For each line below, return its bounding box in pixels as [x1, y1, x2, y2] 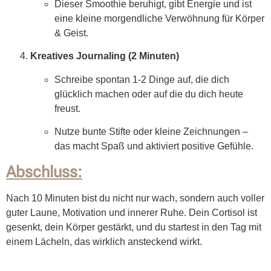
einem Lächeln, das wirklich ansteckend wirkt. [6, 236, 202, 247]
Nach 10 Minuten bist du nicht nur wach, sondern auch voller [6, 192, 264, 203]
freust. [54, 103, 80, 114]
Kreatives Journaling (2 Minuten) [30, 51, 179, 62]
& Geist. [54, 28, 88, 39]
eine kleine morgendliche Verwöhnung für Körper [54, 13, 264, 24]
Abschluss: [6, 162, 82, 181]
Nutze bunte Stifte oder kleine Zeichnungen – [54, 126, 248, 137]
